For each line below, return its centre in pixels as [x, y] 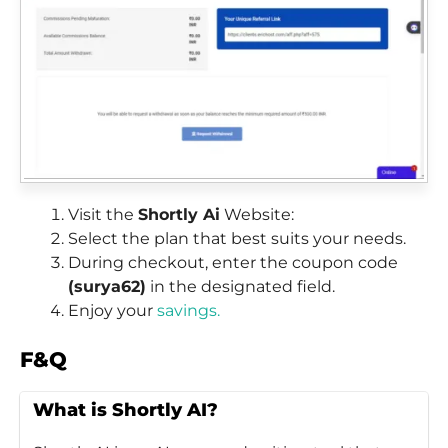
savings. [188, 311]
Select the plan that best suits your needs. [237, 239]
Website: [257, 215]
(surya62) [107, 287]
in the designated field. [240, 287]
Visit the [103, 215]
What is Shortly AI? [125, 410]
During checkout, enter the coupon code [233, 263]
